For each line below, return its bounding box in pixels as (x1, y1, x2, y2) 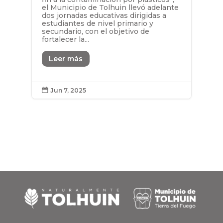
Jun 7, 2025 (50, 86, 86, 94)
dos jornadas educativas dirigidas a (41, 11, 166, 20)
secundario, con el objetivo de (41, 27, 149, 36)
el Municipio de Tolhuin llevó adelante (41, 3, 179, 12)
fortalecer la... (41, 35, 89, 44)
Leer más (48, 54, 83, 63)
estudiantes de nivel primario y (41, 19, 153, 28)
